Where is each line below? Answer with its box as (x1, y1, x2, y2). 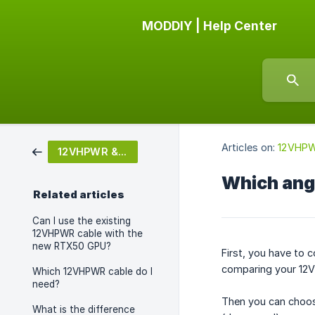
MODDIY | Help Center (142, 18, 277, 33)
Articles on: (221, 141, 276, 154)
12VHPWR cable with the (32, 228, 143, 239)
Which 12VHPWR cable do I (32, 266, 153, 277)
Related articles (33, 188, 124, 201)
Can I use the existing (32, 215, 131, 226)
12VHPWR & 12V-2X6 (118, 146, 127, 157)
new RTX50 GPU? (32, 240, 111, 252)
